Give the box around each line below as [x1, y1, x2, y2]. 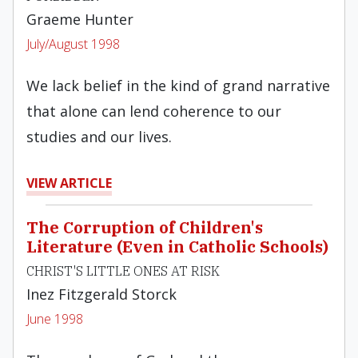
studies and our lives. [26, 127, 172, 146]
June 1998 [26, 310, 83, 328]
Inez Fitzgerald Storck [26, 284, 177, 304]
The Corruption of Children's [26, 217, 263, 238]
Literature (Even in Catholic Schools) [26, 236, 328, 257]
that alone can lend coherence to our [26, 101, 281, 121]
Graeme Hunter [26, 10, 133, 29]
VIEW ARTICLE [26, 174, 112, 192]
